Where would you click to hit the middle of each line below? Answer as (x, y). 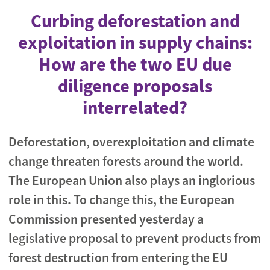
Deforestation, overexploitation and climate (131, 142)
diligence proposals (135, 86)
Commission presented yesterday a (106, 219)
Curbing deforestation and (135, 20)
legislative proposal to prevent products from (135, 238)
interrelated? (135, 107)
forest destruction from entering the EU (118, 258)
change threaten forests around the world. (126, 161)
